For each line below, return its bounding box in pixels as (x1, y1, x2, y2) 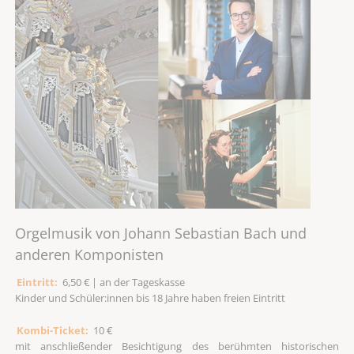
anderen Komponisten (14, 245, 164, 265)
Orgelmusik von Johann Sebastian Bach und (14, 224, 307, 243)
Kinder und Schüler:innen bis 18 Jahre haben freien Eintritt (14, 290, 285, 305)
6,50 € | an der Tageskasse (59, 274, 185, 289)
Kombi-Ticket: (17, 322, 89, 337)
